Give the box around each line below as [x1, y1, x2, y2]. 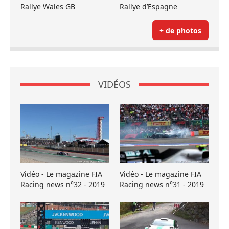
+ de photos [159, 25, 201, 35]
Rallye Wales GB [20, 1, 75, 11]
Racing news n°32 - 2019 [20, 179, 105, 189]
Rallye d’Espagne [120, 1, 177, 11]
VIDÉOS [98, 78, 131, 90]
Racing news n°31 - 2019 [120, 179, 204, 189]
